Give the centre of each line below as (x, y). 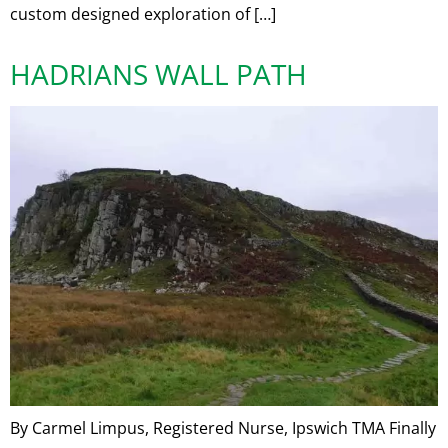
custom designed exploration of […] (143, 13)
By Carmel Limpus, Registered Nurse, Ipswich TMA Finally (223, 427)
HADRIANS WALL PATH (158, 73)
